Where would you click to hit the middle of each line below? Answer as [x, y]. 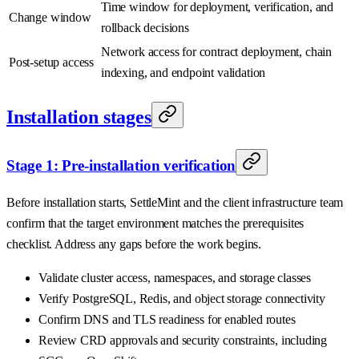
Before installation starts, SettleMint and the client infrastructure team [175, 203]
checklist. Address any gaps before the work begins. [134, 244]
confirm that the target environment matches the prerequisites [155, 224]
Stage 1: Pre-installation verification [121, 165]
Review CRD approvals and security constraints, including [183, 341]
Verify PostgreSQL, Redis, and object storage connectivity [182, 299]
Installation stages [79, 117]
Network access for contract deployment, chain [217, 51]
